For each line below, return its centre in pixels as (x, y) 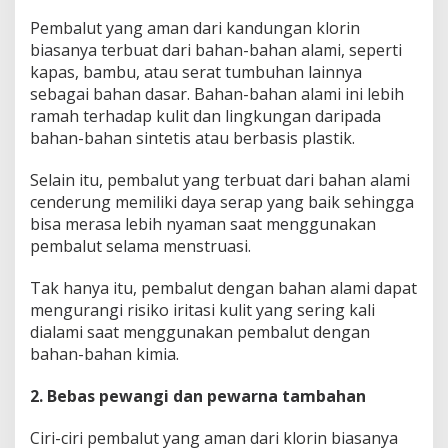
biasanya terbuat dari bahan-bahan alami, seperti (216, 49)
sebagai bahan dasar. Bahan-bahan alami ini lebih (217, 93)
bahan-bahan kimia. (104, 353)
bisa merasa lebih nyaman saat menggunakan (203, 223)
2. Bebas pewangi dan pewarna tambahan (198, 395)
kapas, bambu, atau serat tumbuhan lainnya (196, 71)
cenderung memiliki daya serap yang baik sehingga (222, 201)
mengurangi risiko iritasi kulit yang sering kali (202, 309)
